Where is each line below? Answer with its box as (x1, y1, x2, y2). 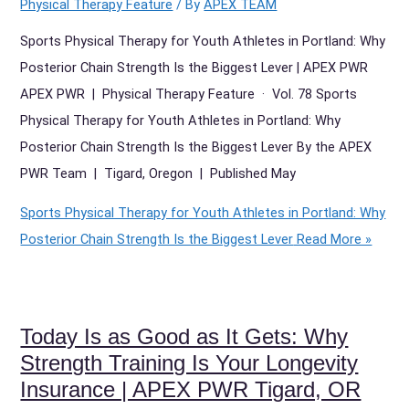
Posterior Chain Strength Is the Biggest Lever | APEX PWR (20, 58, 369, 76)
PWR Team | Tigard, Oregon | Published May (20, 164, 297, 182)
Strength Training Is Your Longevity (20, 351, 359, 376)
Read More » (293, 231, 372, 248)
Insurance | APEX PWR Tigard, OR (20, 378, 362, 403)
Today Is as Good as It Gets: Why (20, 325, 349, 350)
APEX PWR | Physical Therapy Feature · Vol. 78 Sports (20, 85, 358, 102)
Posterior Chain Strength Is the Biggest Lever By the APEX (20, 138, 372, 155)
